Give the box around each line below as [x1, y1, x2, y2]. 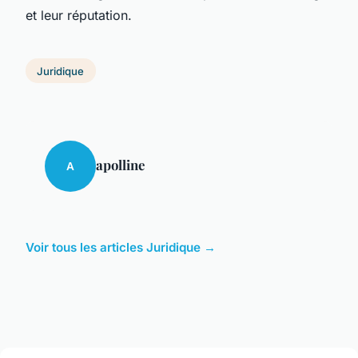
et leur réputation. [26, 6, 132, 23]
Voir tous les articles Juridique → [26, 240, 216, 256]
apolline [96, 156, 145, 174]
